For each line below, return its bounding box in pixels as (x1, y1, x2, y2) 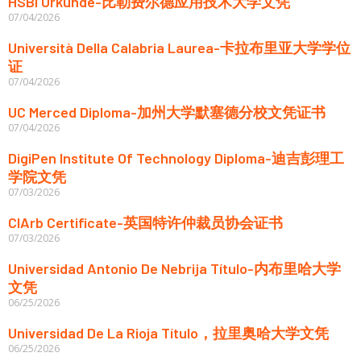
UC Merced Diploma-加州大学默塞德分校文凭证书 (8, 102, 326, 121)
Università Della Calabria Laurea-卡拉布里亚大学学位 (8, 38, 351, 56)
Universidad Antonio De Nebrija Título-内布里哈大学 (8, 259, 341, 277)
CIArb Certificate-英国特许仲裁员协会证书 (8, 213, 283, 231)
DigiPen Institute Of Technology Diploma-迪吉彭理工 (8, 148, 344, 167)
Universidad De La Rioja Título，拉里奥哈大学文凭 (8, 323, 329, 342)
